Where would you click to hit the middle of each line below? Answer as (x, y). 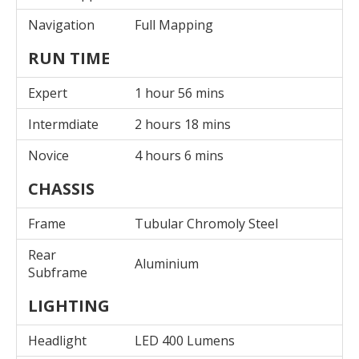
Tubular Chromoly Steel (206, 223)
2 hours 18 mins (183, 124)
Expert (48, 93)
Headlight (57, 340)
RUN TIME (69, 58)
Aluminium (167, 263)
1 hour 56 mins (179, 93)
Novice (48, 155)
